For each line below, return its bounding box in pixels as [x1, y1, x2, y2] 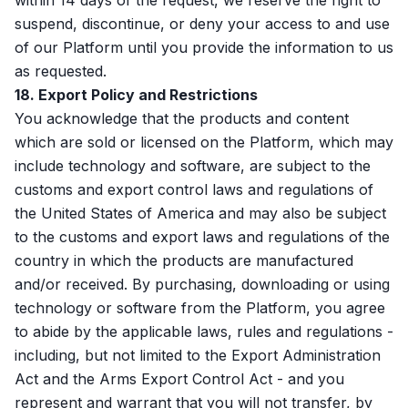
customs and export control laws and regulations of [15, 180, 373, 199]
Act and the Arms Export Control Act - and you [15, 370, 344, 388]
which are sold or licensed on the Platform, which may [15, 133, 393, 151]
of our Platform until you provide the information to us [15, 38, 393, 56]
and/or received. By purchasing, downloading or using [15, 275, 390, 293]
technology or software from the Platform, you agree [15, 299, 385, 317]
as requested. [15, 62, 107, 80]
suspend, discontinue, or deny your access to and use [15, 15, 390, 33]
